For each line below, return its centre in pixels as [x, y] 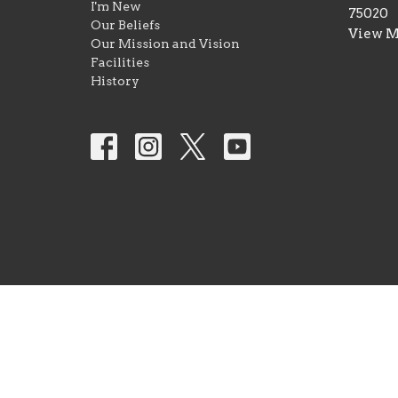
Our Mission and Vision [165, 44]
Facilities [120, 63]
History [115, 81]
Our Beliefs [125, 25]
